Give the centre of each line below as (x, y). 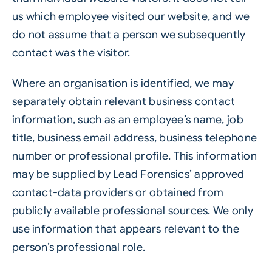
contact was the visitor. (71, 53)
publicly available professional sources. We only (132, 211)
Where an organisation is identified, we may (123, 83)
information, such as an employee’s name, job (127, 120)
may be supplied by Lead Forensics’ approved (128, 174)
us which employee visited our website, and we (131, 16)
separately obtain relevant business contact (124, 101)
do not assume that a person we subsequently (129, 35)
